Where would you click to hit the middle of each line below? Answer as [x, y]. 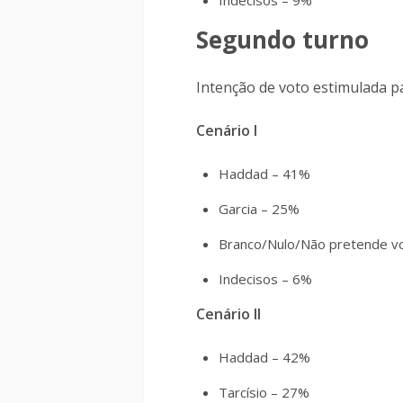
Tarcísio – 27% [264, 392]
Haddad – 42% [264, 357]
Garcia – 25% [259, 209]
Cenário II [228, 314]
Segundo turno [282, 40]
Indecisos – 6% [265, 279]
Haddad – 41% [264, 174]
